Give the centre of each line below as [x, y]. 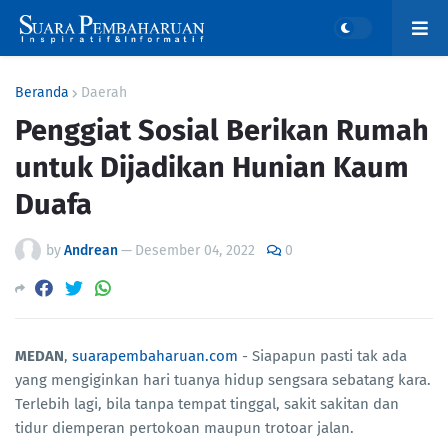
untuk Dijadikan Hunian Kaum [212, 167]
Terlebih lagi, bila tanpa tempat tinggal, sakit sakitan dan [207, 404]
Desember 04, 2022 [195, 250]
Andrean [91, 250]
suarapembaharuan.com [155, 356]
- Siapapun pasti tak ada [322, 356]
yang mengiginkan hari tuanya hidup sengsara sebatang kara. [223, 380]
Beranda [42, 92]
